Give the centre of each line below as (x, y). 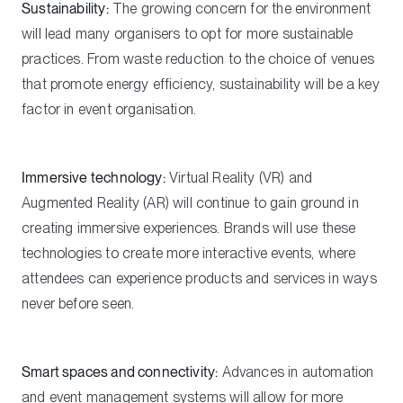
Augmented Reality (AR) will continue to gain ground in (190, 202)
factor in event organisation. (109, 109)
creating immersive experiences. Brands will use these (189, 228)
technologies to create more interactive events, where (189, 253)
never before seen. (78, 303)
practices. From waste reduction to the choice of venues (198, 58)
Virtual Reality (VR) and (239, 177)
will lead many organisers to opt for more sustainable (188, 33)
